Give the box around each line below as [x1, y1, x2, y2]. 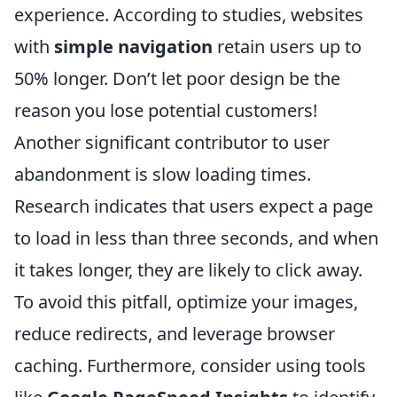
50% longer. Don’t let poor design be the [14, 66, 340, 90]
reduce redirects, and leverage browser [14, 321, 335, 346]
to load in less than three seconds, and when [14, 225, 378, 250]
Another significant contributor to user [14, 129, 330, 154]
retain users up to [213, 34, 362, 58]
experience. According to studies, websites [14, 2, 363, 27]
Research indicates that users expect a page [14, 193, 373, 218]
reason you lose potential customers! [14, 97, 317, 122]
